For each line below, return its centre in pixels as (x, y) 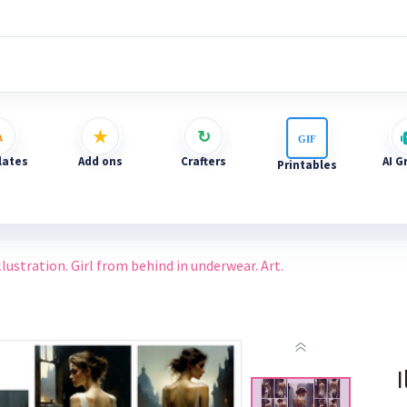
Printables (307, 165)
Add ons (100, 161)
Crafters (203, 161)
